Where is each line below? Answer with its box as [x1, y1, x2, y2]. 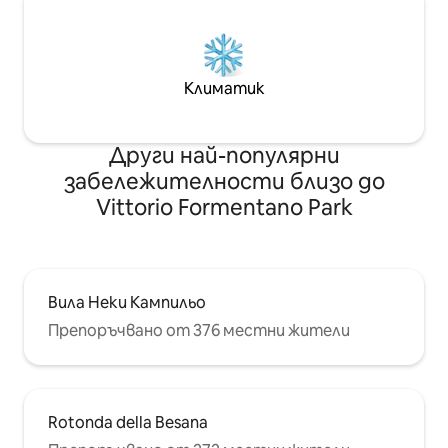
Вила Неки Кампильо [48, 292, 206, 314]
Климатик [183, 78, 265, 100]
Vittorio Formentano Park [95, 193, 353, 223]
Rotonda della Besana [48, 412, 208, 434]
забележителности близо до [63, 167, 385, 197]
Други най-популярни [108, 141, 340, 171]
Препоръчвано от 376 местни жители [48, 320, 350, 342]
